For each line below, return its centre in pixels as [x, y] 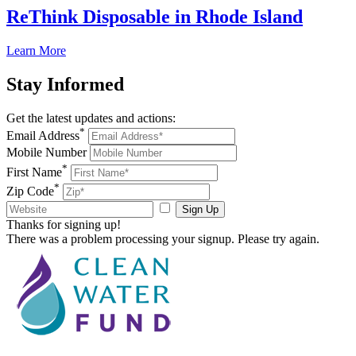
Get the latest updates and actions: [91, 118]
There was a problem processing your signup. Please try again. [163, 238]
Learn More [36, 51]
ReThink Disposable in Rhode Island [155, 17]
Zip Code [30, 191]
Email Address [43, 136]
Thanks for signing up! [64, 224]
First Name [34, 172]
